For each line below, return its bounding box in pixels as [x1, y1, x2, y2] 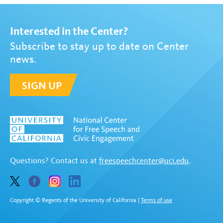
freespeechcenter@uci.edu [99, 156, 189, 165]
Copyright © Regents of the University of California [10, 197, 138, 204]
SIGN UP [22, 79, 62, 92]
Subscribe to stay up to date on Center [10, 39, 189, 53]
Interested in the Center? [10, 24, 128, 38]
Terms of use [141, 197, 172, 204]
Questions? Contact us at [10, 156, 99, 165]
